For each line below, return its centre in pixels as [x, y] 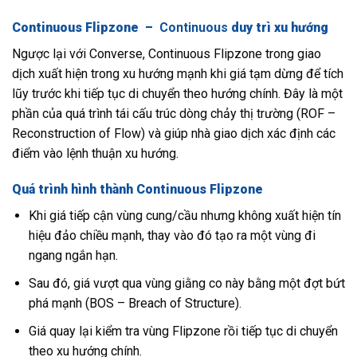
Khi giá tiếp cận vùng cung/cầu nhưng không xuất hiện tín [184, 216]
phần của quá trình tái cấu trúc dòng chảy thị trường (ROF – [174, 113]
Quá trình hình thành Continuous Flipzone [137, 190]
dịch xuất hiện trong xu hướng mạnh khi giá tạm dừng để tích [178, 73]
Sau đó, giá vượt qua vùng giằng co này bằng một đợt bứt [186, 283]
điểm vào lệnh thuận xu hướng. [95, 153]
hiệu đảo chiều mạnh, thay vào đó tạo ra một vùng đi [172, 236]
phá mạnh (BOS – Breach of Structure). [135, 303]
